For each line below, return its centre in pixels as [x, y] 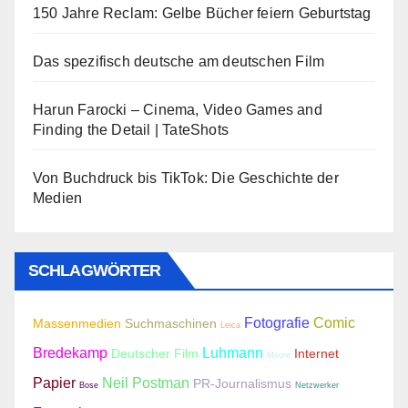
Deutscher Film [155, 353]
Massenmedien [77, 323]
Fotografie [277, 322]
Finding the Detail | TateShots [131, 129]
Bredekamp [70, 352]
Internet [316, 353]
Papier [54, 382]
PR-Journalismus [242, 383]
